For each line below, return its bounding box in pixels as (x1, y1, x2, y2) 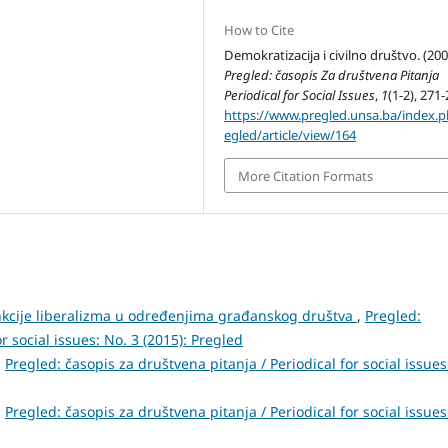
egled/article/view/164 (224, 126, 357, 145)
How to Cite (224, 21, 295, 40)
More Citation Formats (238, 166, 374, 185)
